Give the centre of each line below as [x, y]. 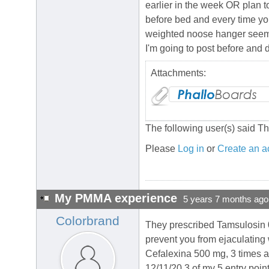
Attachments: [178, 73]
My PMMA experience [116, 198]
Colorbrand [88, 221]
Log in [191, 149]
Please [162, 149]
